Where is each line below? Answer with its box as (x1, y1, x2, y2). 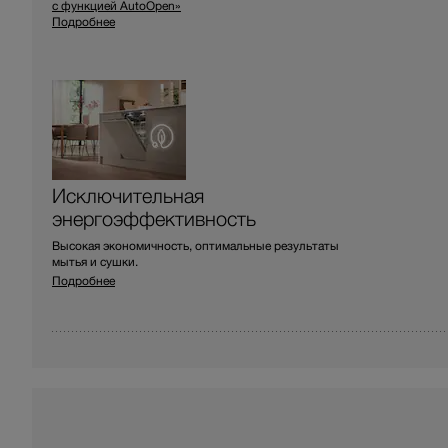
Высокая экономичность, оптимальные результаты (52, 238, 339, 253)
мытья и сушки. (52, 254, 138, 269)
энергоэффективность (52, 207, 256, 230)
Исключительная (52, 184, 204, 207)
